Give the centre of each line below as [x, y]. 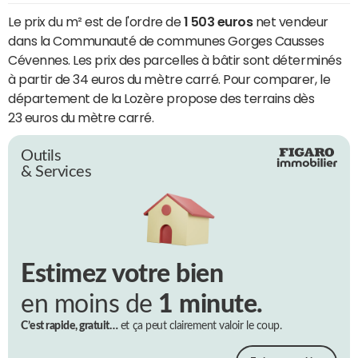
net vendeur [290, 21]
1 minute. [211, 305]
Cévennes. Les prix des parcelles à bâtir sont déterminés [175, 60]
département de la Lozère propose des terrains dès [161, 98]
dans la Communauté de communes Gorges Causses [166, 40]
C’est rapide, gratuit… [70, 326]
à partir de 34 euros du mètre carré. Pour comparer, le [169, 79]
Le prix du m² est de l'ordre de [96, 21]
